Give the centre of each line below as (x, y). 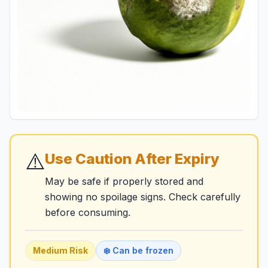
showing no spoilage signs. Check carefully (143, 197)
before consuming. (88, 212)
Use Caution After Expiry (132, 159)
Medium (50, 250)
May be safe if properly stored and (124, 181)
